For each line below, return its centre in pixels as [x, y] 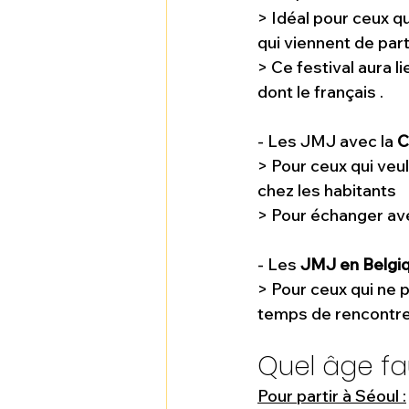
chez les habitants [329, 191]
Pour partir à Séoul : [332, 396]
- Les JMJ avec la [327, 142]
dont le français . [320, 92]
